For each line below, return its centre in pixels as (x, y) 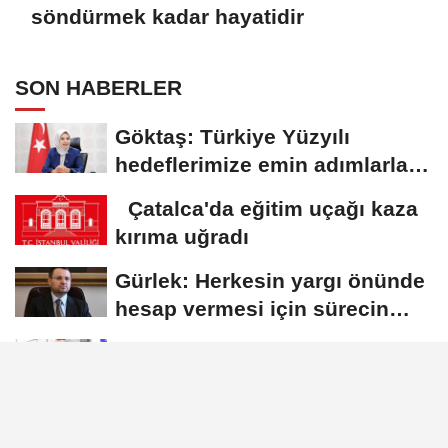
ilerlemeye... (176, 192)
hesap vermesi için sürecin (252, 308)
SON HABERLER (98, 87)
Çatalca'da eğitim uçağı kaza (266, 208)
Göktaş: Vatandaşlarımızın (248, 424)
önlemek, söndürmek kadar (253, 380)
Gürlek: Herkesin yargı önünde (270, 280)
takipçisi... (167, 336)
